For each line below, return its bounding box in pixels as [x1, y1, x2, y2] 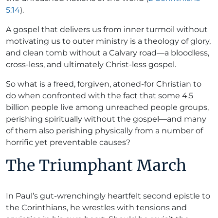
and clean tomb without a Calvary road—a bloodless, [6, 48, 209, 57]
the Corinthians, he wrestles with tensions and [6, 202, 187, 212]
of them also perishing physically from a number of [6, 126, 203, 135]
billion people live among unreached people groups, [6, 102, 209, 112]
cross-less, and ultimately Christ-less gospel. [6, 59, 176, 69]
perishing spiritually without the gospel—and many [6, 114, 206, 124]
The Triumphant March [6, 155, 186, 175]
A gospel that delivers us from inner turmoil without [6, 24, 208, 34]
